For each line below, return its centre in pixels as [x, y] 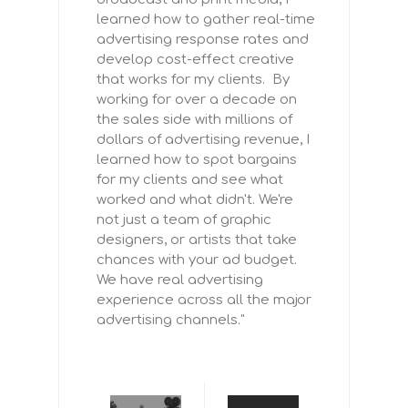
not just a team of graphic [184, 220]
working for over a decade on [197, 100]
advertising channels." [171, 321]
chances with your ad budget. [197, 260]
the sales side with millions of [194, 120]
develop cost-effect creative [195, 60]
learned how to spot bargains [197, 160]
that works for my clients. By [193, 80]
